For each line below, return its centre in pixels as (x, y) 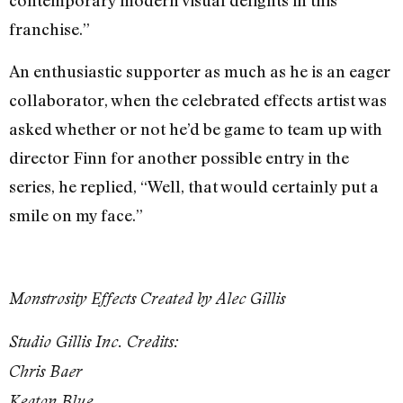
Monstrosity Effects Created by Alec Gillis (149, 299)
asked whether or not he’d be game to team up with (196, 128)
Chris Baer (45, 371)
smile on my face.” (76, 215)
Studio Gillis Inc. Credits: (94, 341)
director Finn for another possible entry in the (179, 157)
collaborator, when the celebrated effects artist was (198, 99)
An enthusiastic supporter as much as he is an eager (200, 71)
